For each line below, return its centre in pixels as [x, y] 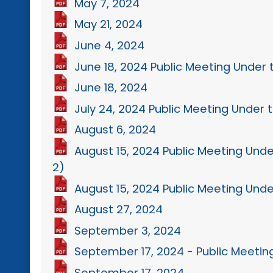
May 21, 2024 [109, 24]
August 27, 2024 [119, 209]
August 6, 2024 [115, 129]
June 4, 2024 [110, 45]
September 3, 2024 [128, 230]
